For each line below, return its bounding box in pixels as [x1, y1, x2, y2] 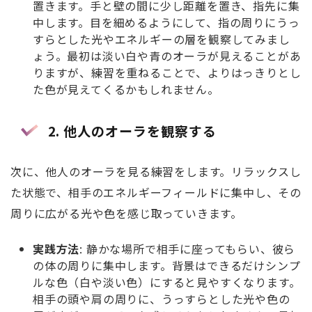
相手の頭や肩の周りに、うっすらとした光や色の [33, 290, 290, 308]
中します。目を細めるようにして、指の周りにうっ [33, 13, 300, 31]
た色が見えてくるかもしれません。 [33, 80, 219, 97]
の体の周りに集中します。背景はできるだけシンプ [33, 257, 301, 274]
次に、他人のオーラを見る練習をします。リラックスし [10, 163, 302, 180]
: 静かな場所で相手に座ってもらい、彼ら [79, 240, 296, 258]
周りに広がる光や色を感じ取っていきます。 [10, 205, 242, 222]
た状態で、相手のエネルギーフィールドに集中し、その [10, 184, 302, 201]
